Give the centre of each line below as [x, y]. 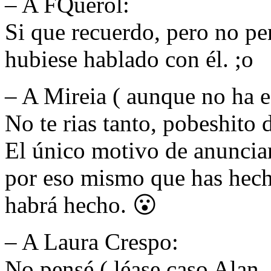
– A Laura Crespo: [92, 241]
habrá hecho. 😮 [81, 204]
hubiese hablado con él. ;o [129, 59]
